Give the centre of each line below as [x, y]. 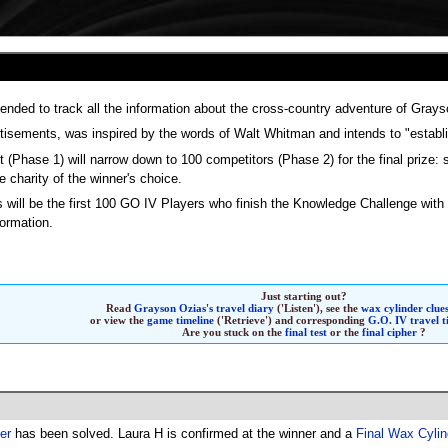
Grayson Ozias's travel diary [204, 307]
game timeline [180, 319]
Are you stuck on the [234, 331]
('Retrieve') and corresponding [290, 319]
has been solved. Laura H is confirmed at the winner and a [183, 434]
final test [306, 331]
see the [344, 307]
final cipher [390, 331]
